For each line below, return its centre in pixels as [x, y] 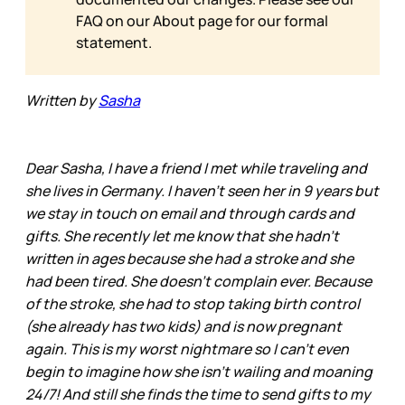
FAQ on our [114, 21]
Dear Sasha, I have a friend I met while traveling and [196, 169]
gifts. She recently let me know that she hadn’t [182, 236]
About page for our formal [240, 21]
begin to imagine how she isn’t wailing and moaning [199, 372]
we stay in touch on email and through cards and [190, 214]
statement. [114, 43]
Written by [62, 101]
